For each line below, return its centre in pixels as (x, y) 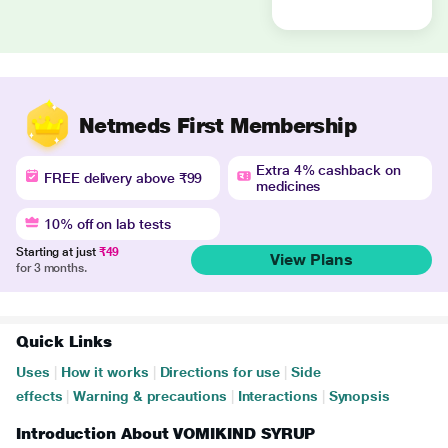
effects (39, 396)
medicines (288, 186)
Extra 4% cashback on (328, 170)
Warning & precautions (150, 396)
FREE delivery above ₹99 (123, 178)
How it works (104, 372)
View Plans (311, 259)
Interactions (277, 396)
